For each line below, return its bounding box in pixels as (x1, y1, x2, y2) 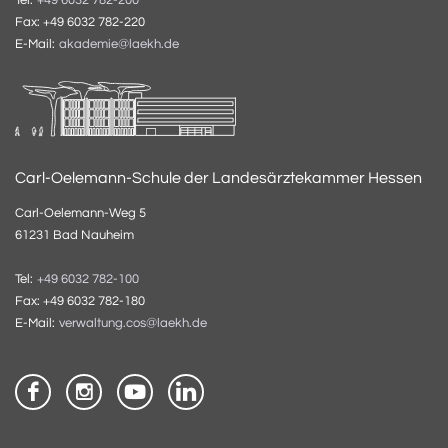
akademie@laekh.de (59, 37, 179, 51)
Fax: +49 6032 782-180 (15, 293, 145, 308)
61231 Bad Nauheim (15, 227, 134, 242)
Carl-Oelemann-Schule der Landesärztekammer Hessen (15, 169, 422, 186)
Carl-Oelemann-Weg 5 (15, 205, 146, 220)
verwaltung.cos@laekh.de (59, 316, 207, 330)
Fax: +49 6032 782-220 (15, 14, 145, 29)
